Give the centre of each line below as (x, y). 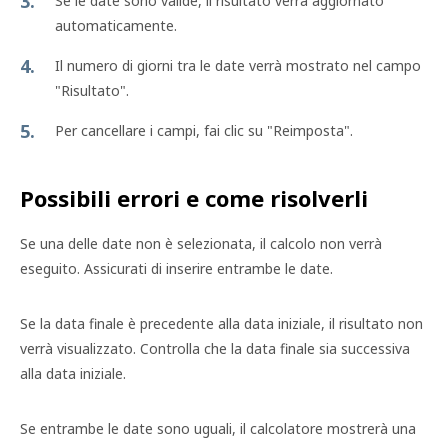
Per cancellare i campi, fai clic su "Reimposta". (204, 130)
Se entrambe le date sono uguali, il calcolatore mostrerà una (218, 428)
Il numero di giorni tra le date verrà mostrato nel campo (238, 65)
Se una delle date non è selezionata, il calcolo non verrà (201, 243)
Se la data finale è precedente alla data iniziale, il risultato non (221, 323)
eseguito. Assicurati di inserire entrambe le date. (176, 268)
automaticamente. (116, 25)
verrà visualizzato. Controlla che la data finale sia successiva (215, 348)
